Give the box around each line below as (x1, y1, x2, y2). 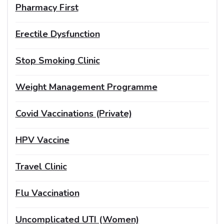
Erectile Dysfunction (15, 27, 100, 40)
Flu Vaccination (15, 186, 79, 199)
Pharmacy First (15, 1, 78, 13)
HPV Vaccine (15, 133, 69, 146)
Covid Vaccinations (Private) (15, 107, 132, 119)
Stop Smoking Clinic (15, 54, 100, 66)
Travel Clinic (15, 160, 67, 172)
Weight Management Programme (15, 80, 157, 93)
